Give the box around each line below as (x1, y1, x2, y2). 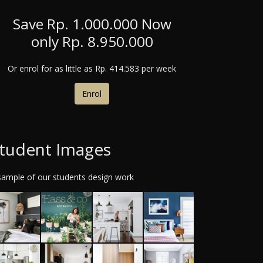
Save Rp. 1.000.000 (12, 14, 141, 33)
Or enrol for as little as (8, 62, 95, 74)
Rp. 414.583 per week (95, 62, 176, 74)
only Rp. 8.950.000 (31, 31, 153, 51)
